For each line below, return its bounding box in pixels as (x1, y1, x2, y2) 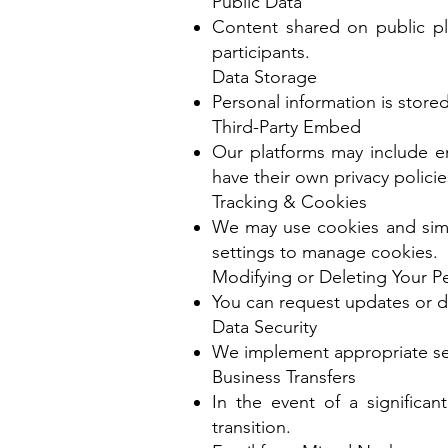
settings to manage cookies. (212, 241, 438, 263)
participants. (212, 41, 310, 63)
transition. (212, 416, 291, 438)
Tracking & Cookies (212, 191, 367, 213)
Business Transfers (212, 366, 356, 388)
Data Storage (212, 66, 317, 88)
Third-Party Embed (212, 116, 361, 138)
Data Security (212, 316, 317, 338)
